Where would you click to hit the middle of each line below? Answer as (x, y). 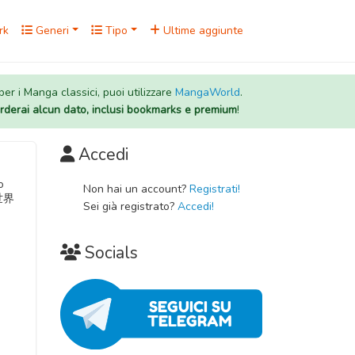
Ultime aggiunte (202, 31)
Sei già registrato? (130, 206)
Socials (111, 253)
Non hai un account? (136, 189)
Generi (51, 31)
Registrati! (214, 189)
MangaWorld (207, 92)
